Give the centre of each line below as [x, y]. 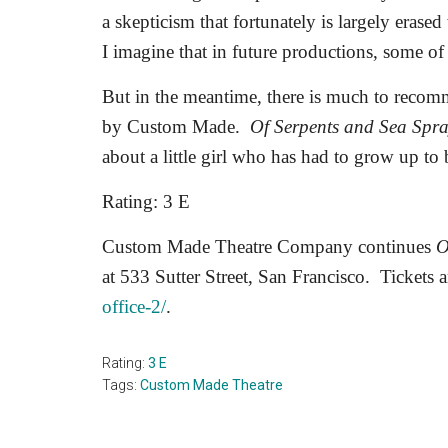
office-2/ [134, 306]
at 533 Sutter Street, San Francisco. [236, 276]
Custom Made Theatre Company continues [269, 246]
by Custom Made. [171, 126]
